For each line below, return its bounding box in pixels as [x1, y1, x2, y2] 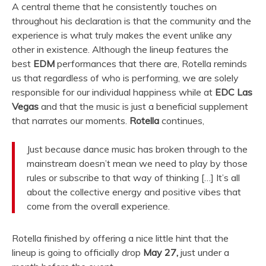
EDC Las [215, 85, 252, 98]
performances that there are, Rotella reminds [57, 57, 247, 69]
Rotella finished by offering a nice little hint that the [12, 232, 229, 244]
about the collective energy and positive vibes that [27, 185, 241, 198]
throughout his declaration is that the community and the [12, 14, 251, 27]
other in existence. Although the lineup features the [12, 43, 229, 55]
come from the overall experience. [27, 199, 170, 212]
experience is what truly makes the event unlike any [12, 28, 232, 41]
